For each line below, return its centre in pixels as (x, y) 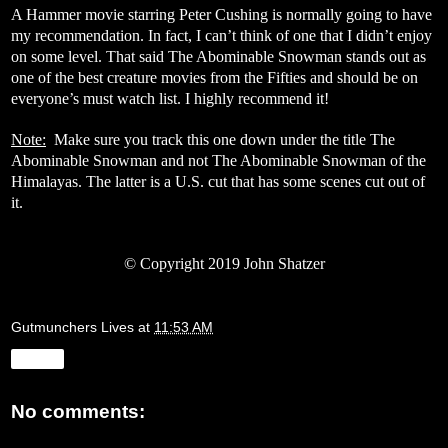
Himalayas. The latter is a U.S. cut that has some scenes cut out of (218, 181)
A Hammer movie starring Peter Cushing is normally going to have (221, 14)
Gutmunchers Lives (72, 327)
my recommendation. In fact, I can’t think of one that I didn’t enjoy (221, 35)
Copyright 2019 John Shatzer (230, 263)
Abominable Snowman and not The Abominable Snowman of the (218, 160)
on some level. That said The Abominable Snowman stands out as (218, 56)
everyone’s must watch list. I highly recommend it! (170, 98)
